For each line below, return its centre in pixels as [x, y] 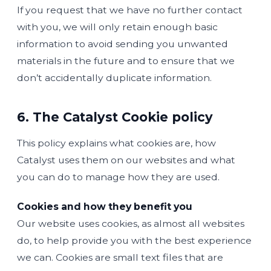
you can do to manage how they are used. [118, 177]
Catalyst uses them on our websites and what [126, 160]
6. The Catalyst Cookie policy [115, 117]
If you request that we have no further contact [130, 10]
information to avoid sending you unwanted [122, 44]
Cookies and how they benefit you [105, 206]
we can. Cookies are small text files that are [120, 257]
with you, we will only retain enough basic [117, 27]
